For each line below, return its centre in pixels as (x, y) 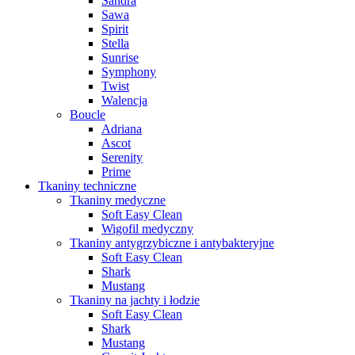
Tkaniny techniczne (87, 186)
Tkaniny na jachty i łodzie (135, 300)
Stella (115, 44)
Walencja (124, 101)
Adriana (122, 129)
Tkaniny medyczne (118, 200)
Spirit (115, 29)
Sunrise (120, 58)
